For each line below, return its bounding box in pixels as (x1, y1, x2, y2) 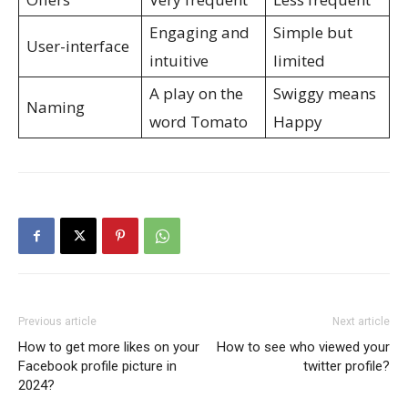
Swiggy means (273, 83, 376, 104)
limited (273, 50, 325, 71)
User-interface (26, 36, 129, 56)
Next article (332, 315, 390, 328)
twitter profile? (303, 358, 390, 374)
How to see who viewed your (217, 339, 390, 355)
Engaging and (149, 22, 250, 43)
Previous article (18, 315, 97, 328)
